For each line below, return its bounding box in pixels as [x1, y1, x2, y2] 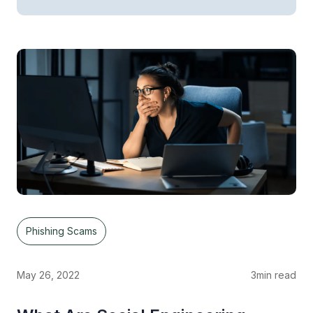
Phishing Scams [26, 225, 97, 238]
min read [256, 269, 296, 282]
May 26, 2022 [17, 269, 80, 282]
